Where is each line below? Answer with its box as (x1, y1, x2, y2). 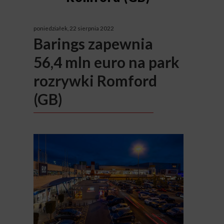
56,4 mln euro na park (33, 52, 179, 71)
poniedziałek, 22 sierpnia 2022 (33, 24, 114, 31)
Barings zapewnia (33, 34, 153, 52)
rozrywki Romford (33, 71, 157, 89)
